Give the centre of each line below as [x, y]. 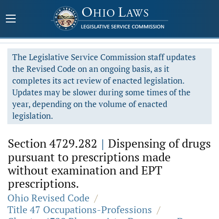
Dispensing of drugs [158, 143]
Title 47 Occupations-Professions [80, 209]
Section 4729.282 [54, 143]
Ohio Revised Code [48, 198]
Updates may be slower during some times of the [101, 92]
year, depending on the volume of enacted [90, 104]
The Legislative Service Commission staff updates [104, 57]
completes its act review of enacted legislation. [99, 80]
